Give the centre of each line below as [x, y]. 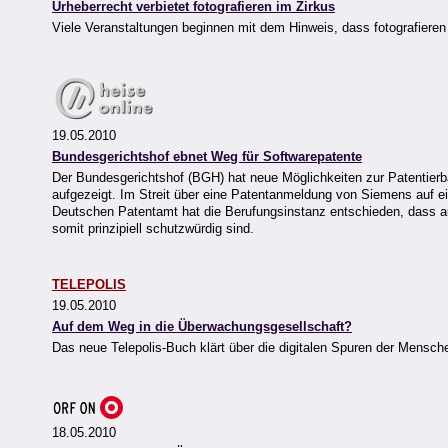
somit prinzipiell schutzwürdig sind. [153, 229]
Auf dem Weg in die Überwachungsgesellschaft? [202, 327]
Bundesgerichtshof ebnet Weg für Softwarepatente [207, 157]
